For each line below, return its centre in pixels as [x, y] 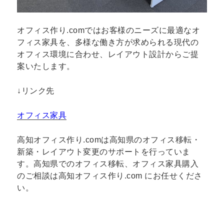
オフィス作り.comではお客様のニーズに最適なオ [109, 30]
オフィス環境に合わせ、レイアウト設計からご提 [108, 54]
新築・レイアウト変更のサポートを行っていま [104, 151]
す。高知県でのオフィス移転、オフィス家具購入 [108, 163]
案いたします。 [46, 66]
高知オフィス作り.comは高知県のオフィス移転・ [109, 139]
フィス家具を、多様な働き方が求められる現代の [108, 42]
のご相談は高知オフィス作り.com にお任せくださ [110, 175]
